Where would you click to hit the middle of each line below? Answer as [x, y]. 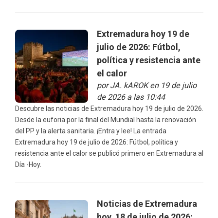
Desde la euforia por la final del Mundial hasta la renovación [105, 119]
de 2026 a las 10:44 [131, 97]
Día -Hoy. [28, 164]
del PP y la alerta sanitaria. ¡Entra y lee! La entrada [91, 131]
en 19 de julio [172, 85]
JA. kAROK [129, 85]
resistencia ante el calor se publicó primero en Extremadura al [109, 153]
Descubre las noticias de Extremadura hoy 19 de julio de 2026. [109, 108]
